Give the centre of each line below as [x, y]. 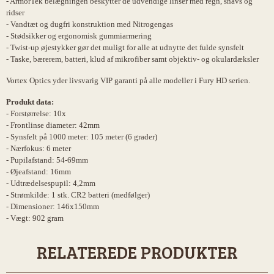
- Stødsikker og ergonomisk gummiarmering [79, 36]
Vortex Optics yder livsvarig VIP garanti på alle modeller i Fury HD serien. [128, 81]
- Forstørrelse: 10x [36, 114]
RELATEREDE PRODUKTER [137, 252]
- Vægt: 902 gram [35, 218]
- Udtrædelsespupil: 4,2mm [51, 183]
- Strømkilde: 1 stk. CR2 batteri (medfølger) [78, 195]
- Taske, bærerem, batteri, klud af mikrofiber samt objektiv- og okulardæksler [132, 59]
